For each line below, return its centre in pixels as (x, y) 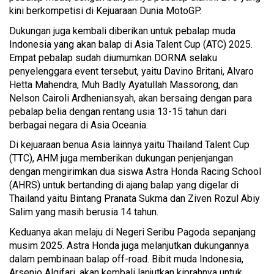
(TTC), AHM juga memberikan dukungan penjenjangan (121, 158)
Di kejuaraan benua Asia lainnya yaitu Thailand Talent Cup (129, 145)
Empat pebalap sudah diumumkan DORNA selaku (113, 57)
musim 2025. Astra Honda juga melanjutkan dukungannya (129, 245)
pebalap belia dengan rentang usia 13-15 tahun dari (118, 111)
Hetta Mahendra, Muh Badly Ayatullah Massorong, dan (124, 84)
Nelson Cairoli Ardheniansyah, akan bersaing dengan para (131, 98)
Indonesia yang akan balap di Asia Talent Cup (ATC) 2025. (131, 44)
